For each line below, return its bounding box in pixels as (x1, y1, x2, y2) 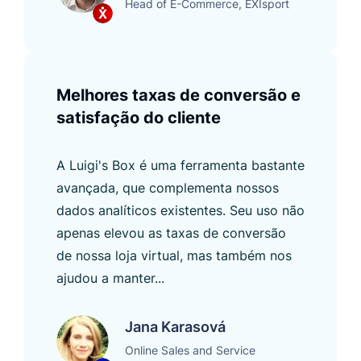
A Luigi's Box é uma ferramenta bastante (56, 156, 305, 173)
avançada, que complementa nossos (56, 179, 279, 196)
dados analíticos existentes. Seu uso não (56, 201, 305, 218)
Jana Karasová (125, 317, 226, 335)
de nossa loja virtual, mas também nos (56, 247, 292, 263)
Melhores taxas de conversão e (56, 85, 301, 105)
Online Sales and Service (125, 342, 255, 357)
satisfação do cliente (56, 107, 221, 127)
